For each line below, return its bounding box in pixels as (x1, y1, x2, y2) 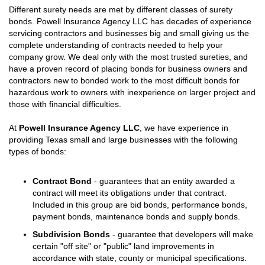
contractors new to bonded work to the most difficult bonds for (9, 75, 240, 85)
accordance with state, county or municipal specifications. (33, 253, 247, 263)
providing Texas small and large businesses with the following (9, 134, 238, 144)
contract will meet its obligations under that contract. (33, 188, 227, 198)
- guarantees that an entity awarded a (92, 176, 235, 186)
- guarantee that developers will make (110, 229, 253, 239)
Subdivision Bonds (33, 229, 110, 239)
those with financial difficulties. (9, 99, 121, 109)
